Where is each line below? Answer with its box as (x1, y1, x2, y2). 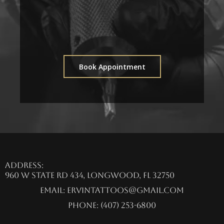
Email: (40, 185, 67, 195)
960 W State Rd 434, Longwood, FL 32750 (5, 170, 174, 180)
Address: (5, 160, 43, 170)
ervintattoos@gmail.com (67, 185, 184, 195)
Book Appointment (78, 62, 145, 72)
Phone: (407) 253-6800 (68, 200, 156, 210)
